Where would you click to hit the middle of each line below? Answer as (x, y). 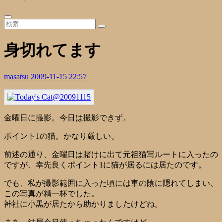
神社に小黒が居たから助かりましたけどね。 (83, 204)
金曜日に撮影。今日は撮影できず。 (67, 117)
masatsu (17, 76)
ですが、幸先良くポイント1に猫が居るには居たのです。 (105, 165)
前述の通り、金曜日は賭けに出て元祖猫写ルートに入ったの (111, 154)
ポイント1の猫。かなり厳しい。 (61, 136)
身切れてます (53, 50)
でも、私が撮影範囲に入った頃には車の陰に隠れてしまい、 (111, 183)
